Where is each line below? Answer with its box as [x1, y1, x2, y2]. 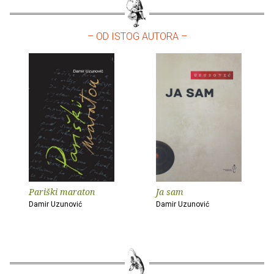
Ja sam [156, 185, 183, 198]
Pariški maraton [29, 185, 95, 198]
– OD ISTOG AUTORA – [87, 30, 187, 42]
